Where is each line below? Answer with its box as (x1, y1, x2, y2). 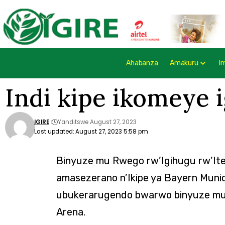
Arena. (56, 205, 85, 218)
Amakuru (170, 59, 198, 68)
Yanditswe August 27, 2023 (58, 118, 137, 126)
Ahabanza (126, 59, 158, 68)
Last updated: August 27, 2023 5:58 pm (34, 127, 148, 136)
